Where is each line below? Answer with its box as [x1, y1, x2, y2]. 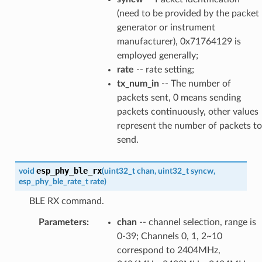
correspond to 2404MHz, [116, 245, 220, 255]
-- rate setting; [133, 64, 194, 74]
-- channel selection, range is [136, 217, 256, 227]
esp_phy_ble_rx [36, 166, 102, 175]
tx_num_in [116, 78, 159, 88]
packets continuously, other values [116, 106, 258, 116]
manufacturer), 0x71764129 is [116, 36, 241, 46]
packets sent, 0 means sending [116, 92, 241, 102]
